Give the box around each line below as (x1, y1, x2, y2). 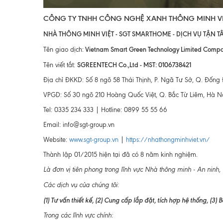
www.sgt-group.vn (69, 136, 118, 143)
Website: (43, 136, 69, 143)
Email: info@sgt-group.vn (43, 121, 124, 128)
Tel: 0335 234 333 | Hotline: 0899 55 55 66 (43, 106, 167, 113)
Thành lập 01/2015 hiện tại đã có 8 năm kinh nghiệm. (43, 151, 198, 158)
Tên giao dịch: (43, 46, 84, 53)
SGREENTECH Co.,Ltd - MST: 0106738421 (77, 61, 191, 69)
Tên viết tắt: (43, 61, 77, 69)
